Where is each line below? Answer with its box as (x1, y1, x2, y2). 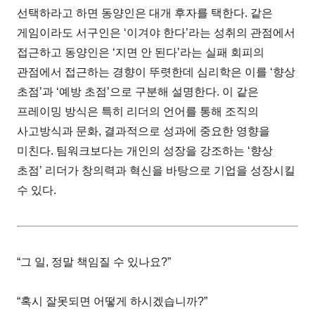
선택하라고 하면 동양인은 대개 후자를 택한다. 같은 (17, 6, 274, 19)
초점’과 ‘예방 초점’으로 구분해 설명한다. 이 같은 (17, 85, 259, 98)
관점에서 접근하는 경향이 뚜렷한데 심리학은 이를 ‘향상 (17, 65, 296, 78)
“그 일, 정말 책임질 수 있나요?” (17, 255, 172, 268)
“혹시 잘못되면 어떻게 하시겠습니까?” (17, 295, 208, 307)
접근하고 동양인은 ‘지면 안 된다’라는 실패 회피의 (17, 46, 265, 58)
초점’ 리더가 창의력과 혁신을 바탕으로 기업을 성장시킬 (17, 164, 296, 176)
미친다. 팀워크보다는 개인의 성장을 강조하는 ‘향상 (17, 144, 274, 157)
